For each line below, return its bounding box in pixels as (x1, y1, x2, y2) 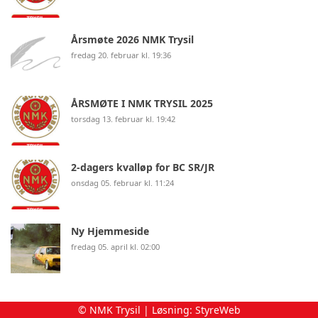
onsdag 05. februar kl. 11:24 (71, 177, 174, 188)
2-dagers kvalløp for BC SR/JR (71, 160, 214, 174)
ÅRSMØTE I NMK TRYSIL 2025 (71, 96, 213, 110)
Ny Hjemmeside (71, 224, 149, 238)
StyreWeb (194, 303, 241, 317)
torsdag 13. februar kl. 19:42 (71, 113, 175, 124)
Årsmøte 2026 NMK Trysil (71, 32, 194, 46)
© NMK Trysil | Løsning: (77, 303, 195, 317)
